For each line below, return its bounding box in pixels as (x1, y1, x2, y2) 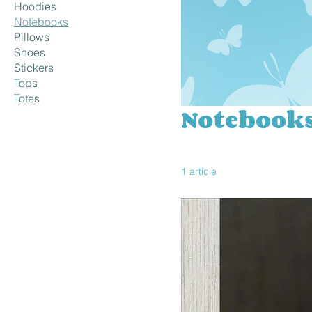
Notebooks (14, 15, 68, 29)
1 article (181, 165, 217, 178)
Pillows (14, 30, 49, 44)
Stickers (14, 61, 54, 75)
